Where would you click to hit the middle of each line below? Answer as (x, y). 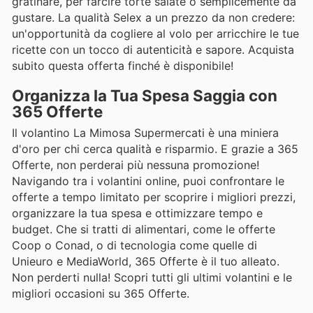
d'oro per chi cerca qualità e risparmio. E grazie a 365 (155, 149)
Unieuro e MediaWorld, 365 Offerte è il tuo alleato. (146, 262)
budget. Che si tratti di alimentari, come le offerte (144, 230)
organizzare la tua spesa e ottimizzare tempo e (137, 213)
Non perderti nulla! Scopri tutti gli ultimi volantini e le (152, 278)
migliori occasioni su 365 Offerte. (101, 294)
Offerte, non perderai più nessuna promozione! (136, 165)
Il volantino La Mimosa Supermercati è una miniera (145, 133)
